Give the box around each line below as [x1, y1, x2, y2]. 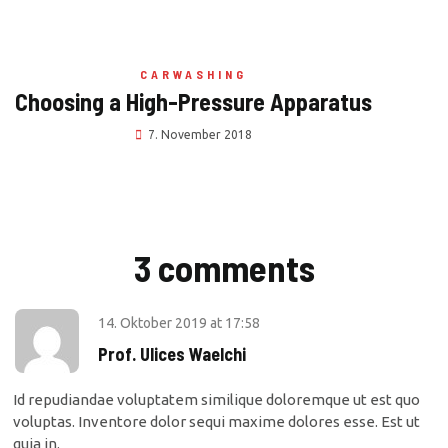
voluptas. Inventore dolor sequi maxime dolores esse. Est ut [13, 413, 420, 430]
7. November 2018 [148, 128, 252, 141]
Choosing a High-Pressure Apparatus [15, 87, 372, 116]
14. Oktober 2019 [98, 315, 210, 331]
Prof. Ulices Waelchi [98, 343, 246, 365]
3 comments [133, 246, 315, 289]
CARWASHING [140, 67, 247, 81]
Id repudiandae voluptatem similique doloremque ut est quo [13, 391, 420, 408]
